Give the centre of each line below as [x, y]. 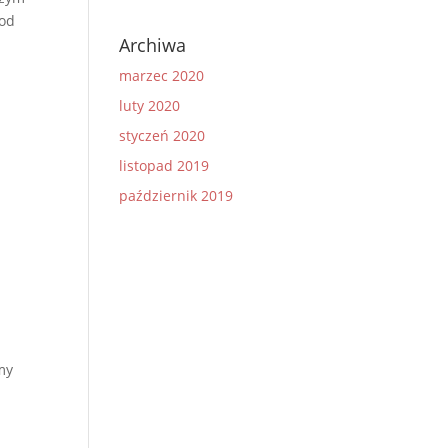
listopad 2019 [164, 165]
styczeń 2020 [162, 135]
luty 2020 [150, 105]
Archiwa [153, 45]
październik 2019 [176, 195]
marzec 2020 [162, 75]
